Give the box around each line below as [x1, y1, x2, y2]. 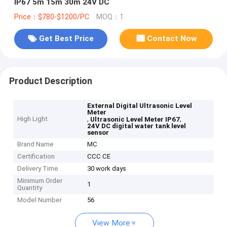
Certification [17, 153, 55, 161]
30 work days [87, 165, 127, 173]
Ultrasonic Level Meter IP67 [90, 116, 180, 124]
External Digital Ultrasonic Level [87, 102, 193, 110]
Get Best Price [39, 34, 94, 44]
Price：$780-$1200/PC [14, 12, 89, 21]
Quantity [17, 184, 43, 192]
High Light [17, 115, 48, 123]
